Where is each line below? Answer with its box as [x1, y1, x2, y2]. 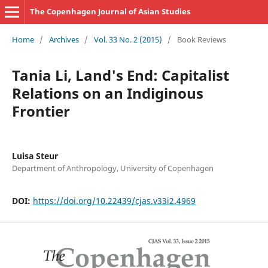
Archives [48, 33, 79, 45]
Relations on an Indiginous [11, 83, 203, 103]
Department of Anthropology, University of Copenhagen [11, 162, 214, 173]
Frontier [11, 100, 70, 121]
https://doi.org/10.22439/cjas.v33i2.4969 [32, 194, 196, 206]
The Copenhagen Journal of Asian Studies [29, 6, 190, 17]
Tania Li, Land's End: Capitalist [11, 65, 229, 85]
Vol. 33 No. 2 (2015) [93, 33, 162, 45]
